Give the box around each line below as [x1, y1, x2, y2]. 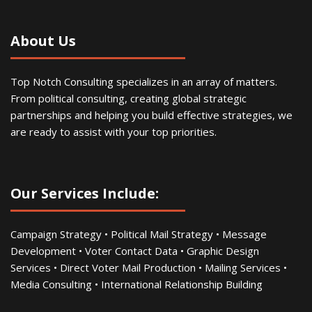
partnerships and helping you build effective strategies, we [10, 107, 292, 122]
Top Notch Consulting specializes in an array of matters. [10, 74, 277, 88]
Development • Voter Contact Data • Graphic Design [10, 243, 259, 258]
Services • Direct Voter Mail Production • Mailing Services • [10, 260, 287, 274]
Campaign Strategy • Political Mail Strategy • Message [10, 226, 267, 241]
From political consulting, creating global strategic [10, 91, 247, 105]
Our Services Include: [10, 183, 159, 203]
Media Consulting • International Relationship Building [10, 276, 263, 291]
